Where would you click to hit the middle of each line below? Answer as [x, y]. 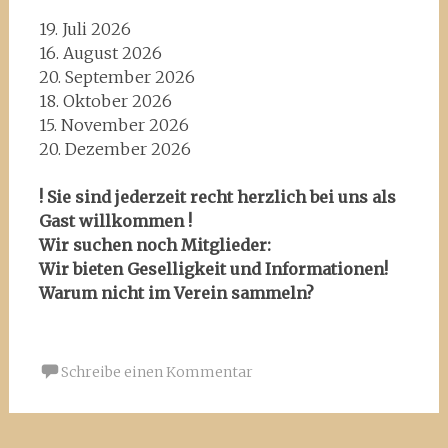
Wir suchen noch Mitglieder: [154, 245]
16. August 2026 [100, 53]
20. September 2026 [116, 77]
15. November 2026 [113, 125]
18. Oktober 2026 [105, 101]
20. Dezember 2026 [114, 149]
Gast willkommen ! [115, 221]
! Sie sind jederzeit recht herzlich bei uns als [217, 197]
